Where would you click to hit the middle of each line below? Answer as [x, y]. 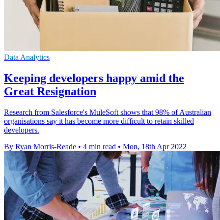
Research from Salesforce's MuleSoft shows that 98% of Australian [108, 112]
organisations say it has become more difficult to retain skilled [99, 121]
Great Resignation [50, 91]
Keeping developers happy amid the [94, 78]
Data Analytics [27, 57]
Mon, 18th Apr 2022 [155, 146]
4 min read [99, 146]
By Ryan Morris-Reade [40, 146]
